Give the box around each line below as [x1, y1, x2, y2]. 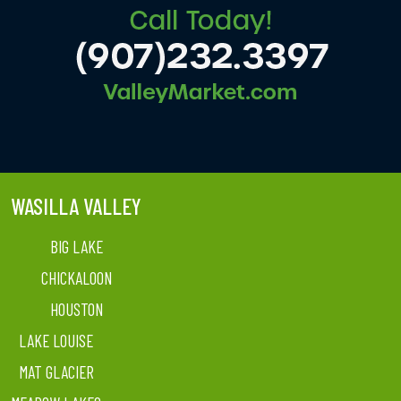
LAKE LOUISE [19, 330, 93, 351]
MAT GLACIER [18, 362, 94, 382]
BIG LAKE [49, 236, 103, 257]
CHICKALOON [40, 268, 112, 288]
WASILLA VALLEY [11, 192, 141, 219]
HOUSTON [49, 299, 103, 320]
